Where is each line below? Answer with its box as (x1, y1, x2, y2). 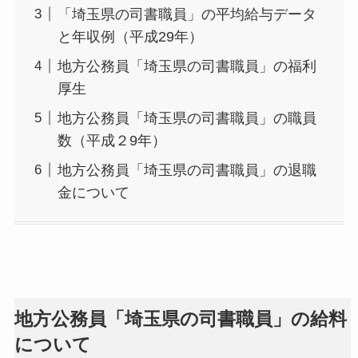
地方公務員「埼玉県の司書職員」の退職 (57, 161, 316, 178)
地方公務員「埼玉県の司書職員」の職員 (57, 109, 316, 126)
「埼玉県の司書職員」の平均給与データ (57, 6, 316, 22)
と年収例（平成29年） (57, 28, 203, 45)
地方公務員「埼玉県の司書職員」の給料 (14, 308, 347, 329)
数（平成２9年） (57, 132, 166, 149)
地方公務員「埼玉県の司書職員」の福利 (57, 58, 316, 74)
